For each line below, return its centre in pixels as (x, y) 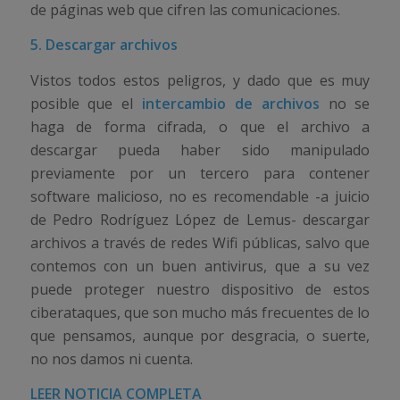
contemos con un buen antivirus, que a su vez (200, 266)
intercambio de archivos (235, 103)
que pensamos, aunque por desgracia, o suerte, (200, 335)
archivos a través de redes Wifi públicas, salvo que (200, 242)
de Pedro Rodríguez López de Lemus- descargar (200, 219)
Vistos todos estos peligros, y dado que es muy (200, 80)
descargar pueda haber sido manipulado (200, 150)
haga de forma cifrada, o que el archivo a (200, 126)
